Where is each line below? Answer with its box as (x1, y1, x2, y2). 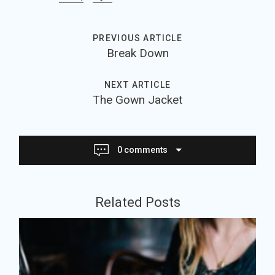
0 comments (117, 144, 169, 155)
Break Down (106, 46, 169, 61)
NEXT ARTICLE (104, 79, 171, 90)
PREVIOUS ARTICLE (92, 33, 183, 44)
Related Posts (95, 194, 180, 210)
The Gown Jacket (93, 92, 182, 107)
